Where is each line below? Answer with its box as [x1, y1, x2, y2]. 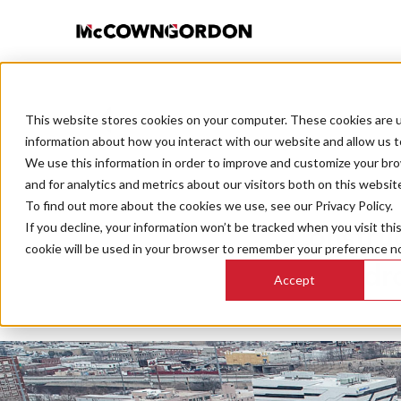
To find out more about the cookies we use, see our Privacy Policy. [25, 198, 393, 213]
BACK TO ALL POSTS [128, 124, 242, 135]
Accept [274, 272, 315, 288]
